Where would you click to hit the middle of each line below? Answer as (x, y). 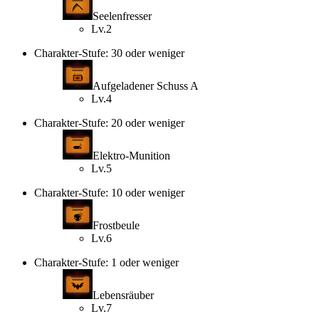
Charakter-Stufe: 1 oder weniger (106, 263)
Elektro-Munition (131, 156)
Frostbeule (116, 226)
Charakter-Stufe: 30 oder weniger (109, 53)
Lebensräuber (123, 296)
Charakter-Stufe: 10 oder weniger (109, 193)
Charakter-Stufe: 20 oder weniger (109, 123)
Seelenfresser (122, 16)
